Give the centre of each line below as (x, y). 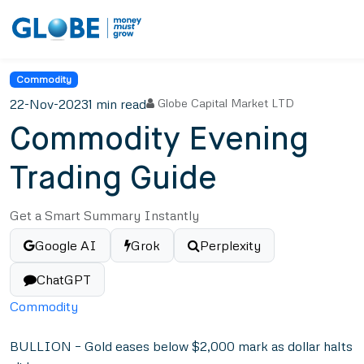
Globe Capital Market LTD (226, 103)
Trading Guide (113, 180)
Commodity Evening (159, 141)
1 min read (117, 104)
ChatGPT (64, 280)
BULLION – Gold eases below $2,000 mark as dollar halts (181, 347)
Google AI (66, 246)
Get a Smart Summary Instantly (104, 216)
